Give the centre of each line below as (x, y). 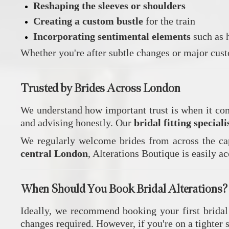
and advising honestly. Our (77, 122)
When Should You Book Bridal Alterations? (124, 189)
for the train (169, 21)
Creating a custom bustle (88, 21)
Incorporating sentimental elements (112, 36)
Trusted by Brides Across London (100, 88)
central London (54, 153)
